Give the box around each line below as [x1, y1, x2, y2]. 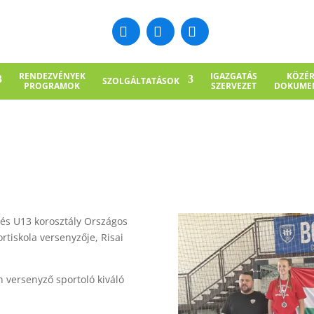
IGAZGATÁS [210, 70, 257, 82]
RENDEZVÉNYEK [18, 70, 86, 82]
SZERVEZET [210, 80, 257, 92]
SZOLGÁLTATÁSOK [102, 75, 179, 87]
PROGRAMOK [24, 80, 80, 92]
